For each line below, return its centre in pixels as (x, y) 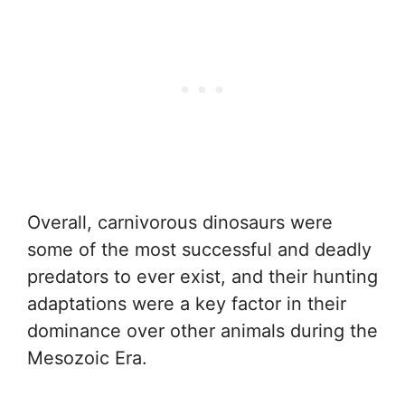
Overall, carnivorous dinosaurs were (180, 222)
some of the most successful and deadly (199, 249)
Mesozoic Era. (87, 358)
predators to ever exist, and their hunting (202, 276)
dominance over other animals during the (202, 330)
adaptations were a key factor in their (187, 303)
